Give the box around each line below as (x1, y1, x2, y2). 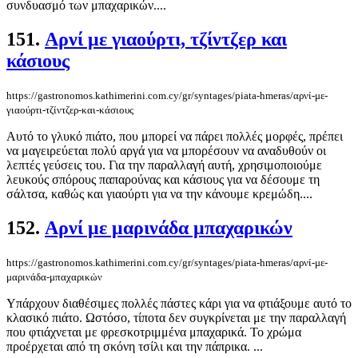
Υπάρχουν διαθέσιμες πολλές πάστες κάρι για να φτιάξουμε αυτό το (6, 296, 352, 310)
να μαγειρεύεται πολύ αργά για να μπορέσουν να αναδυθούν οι (6, 143, 326, 157)
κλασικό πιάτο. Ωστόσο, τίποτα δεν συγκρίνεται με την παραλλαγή (6, 310, 346, 324)
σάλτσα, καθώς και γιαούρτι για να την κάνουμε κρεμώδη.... (6, 186, 312, 201)
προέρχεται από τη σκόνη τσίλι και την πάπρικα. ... (6, 339, 263, 353)
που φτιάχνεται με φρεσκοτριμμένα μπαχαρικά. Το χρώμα (6, 324, 301, 339)
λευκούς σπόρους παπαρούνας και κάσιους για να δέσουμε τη (6, 172, 320, 186)
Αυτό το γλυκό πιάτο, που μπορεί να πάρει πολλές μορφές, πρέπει (6, 129, 343, 143)
